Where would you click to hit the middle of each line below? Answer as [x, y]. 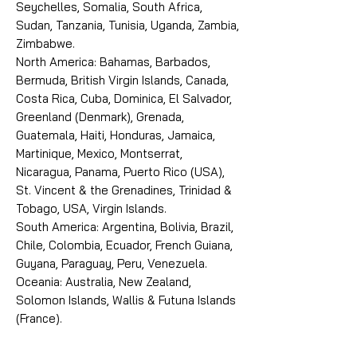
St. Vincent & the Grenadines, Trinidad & [124, 190]
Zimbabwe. [45, 43]
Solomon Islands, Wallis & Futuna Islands [126, 300]
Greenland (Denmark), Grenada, [100, 117]
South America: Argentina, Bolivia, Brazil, [125, 227]
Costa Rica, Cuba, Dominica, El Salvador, [124, 98]
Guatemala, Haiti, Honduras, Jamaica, [116, 135]
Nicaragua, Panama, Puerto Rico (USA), [120, 172]
